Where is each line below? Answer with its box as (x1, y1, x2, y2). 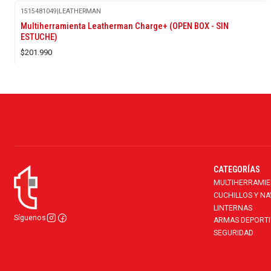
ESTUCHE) (21, 31, 57, 42)
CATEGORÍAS (213, 165, 260, 175)
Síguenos (13, 213, 46, 223)
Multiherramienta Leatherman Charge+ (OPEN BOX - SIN (21, 20, 229, 31)
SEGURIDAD (213, 228, 253, 237)
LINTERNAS (213, 203, 252, 212)
